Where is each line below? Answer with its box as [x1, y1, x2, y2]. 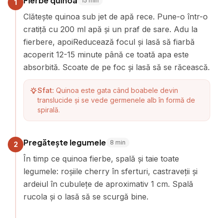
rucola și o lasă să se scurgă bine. [23, 192, 148, 201]
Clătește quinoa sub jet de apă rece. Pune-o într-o [23, 12, 208, 21]
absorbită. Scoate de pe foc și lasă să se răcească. [23, 62, 210, 72]
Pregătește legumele [23, 137, 106, 147]
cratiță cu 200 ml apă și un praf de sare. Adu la [23, 24, 198, 34]
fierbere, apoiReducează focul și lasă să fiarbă [23, 37, 195, 47]
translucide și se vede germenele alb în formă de [37, 96, 195, 104]
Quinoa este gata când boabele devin [56, 86, 178, 94]
